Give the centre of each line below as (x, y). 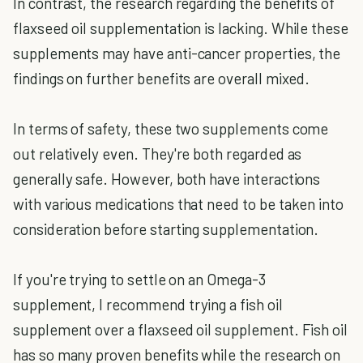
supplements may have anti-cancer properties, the (177, 53)
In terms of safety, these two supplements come (171, 128)
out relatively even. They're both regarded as (158, 154)
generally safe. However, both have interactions (167, 179)
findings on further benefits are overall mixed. (162, 78)
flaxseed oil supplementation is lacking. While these (181, 28)
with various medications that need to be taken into (179, 204)
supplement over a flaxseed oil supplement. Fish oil (181, 329)
